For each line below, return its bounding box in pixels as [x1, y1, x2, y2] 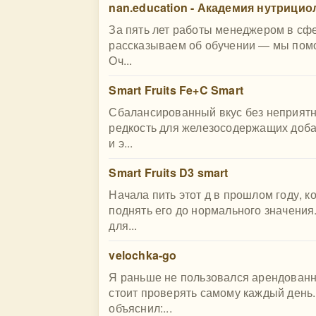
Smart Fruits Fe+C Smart [109, 82, 243, 98]
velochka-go [109, 247, 177, 263]
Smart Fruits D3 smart [109, 164, 229, 181]
